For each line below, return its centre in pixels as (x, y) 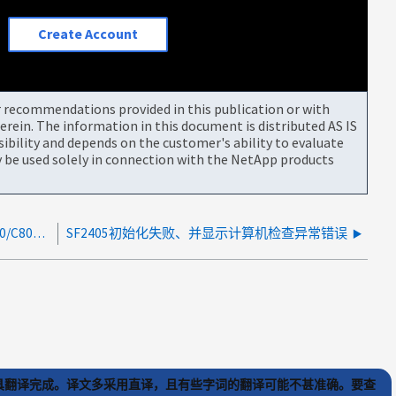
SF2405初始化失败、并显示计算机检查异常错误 (207, 232)
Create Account (88, 34)
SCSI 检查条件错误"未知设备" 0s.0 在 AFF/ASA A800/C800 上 (39, 232)
